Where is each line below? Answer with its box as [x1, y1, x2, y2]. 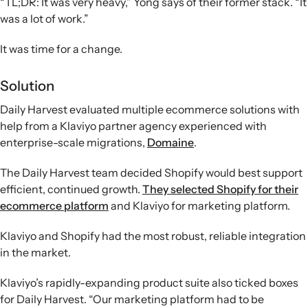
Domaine [147, 135, 194, 149]
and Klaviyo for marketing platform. [109, 198, 290, 212]
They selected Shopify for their [142, 181, 298, 196]
